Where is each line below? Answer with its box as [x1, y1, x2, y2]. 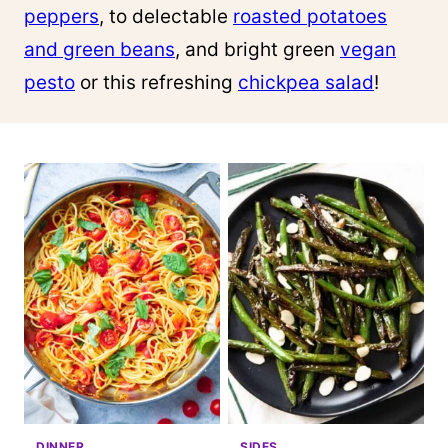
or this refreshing [75, 71, 238, 94]
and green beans [24, 38, 175, 61]
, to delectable [99, 5, 233, 28]
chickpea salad [238, 71, 374, 94]
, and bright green [175, 38, 340, 61]
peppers [24, 5, 99, 28]
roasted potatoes [233, 5, 387, 28]
